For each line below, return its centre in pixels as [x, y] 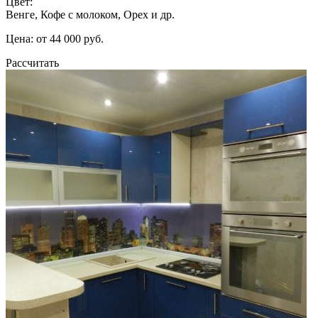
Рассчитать [32, 62]
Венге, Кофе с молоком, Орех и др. [90, 14]
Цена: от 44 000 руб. [55, 38]
